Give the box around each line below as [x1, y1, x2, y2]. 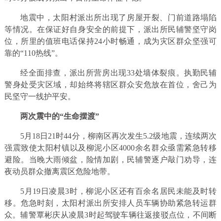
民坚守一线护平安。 [4, 92, 75, 101]
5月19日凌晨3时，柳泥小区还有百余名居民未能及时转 [20, 187, 217, 196]
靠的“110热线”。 [4, 49, 63, 58]
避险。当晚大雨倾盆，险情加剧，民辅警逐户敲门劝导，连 [4, 155, 217, 164]
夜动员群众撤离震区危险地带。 [4, 167, 115, 176]
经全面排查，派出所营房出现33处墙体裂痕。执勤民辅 [20, 69, 217, 77]
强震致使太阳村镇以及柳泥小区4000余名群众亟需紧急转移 [4, 144, 217, 152]
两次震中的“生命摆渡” [20, 112, 99, 121]
